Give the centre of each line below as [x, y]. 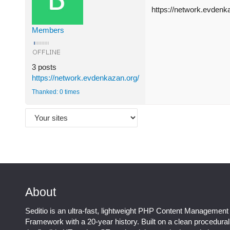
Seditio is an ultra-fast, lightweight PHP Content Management [127, 211]
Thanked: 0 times [56, 92]
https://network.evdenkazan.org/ [85, 78]
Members [48, 30]
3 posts [44, 67]
